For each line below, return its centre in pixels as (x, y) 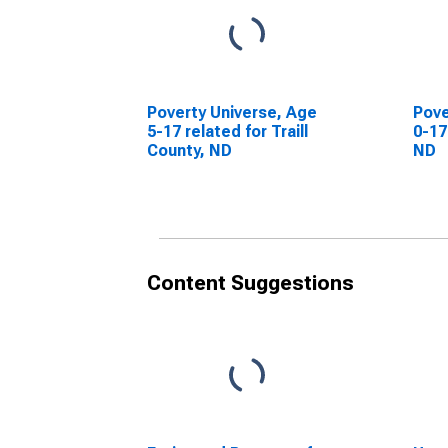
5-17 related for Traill (227, 131)
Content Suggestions (250, 283)
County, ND (189, 150)
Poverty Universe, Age (232, 112)
